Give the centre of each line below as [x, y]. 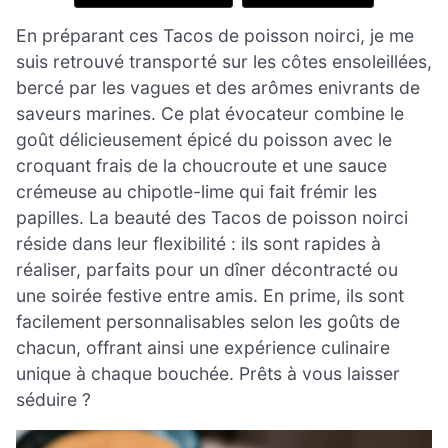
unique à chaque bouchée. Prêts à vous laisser [208, 373]
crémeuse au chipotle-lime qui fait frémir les [196, 191]
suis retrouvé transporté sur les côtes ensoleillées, [224, 61]
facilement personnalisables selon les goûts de [208, 321]
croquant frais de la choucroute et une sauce [201, 165]
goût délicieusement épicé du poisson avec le [204, 139]
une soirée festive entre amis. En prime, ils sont [210, 295]
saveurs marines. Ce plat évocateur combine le [210, 113]
